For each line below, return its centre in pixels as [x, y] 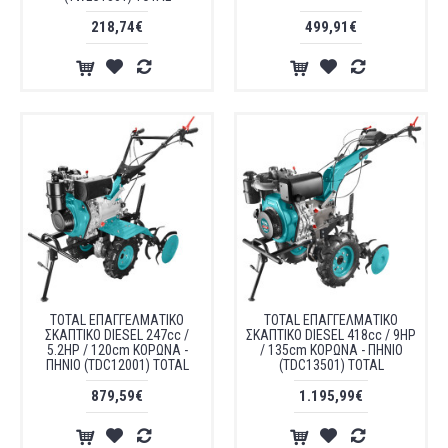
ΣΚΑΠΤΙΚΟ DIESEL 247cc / [117, 335]
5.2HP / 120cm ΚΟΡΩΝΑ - [117, 350]
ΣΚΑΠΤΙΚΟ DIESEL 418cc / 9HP [331, 335]
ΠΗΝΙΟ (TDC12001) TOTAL [117, 365]
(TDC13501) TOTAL [331, 365]
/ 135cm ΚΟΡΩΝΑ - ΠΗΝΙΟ [331, 350]
